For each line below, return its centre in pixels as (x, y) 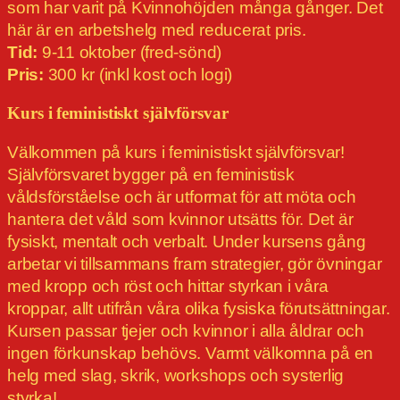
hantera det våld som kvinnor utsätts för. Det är (180, 220)
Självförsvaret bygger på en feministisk (151, 175)
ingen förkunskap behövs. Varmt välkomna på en (191, 354)
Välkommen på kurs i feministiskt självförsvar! (176, 153)
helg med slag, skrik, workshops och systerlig (176, 376)
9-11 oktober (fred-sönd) (130, 53)
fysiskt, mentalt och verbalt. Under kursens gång (187, 242)
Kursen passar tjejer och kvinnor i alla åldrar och (186, 331)
